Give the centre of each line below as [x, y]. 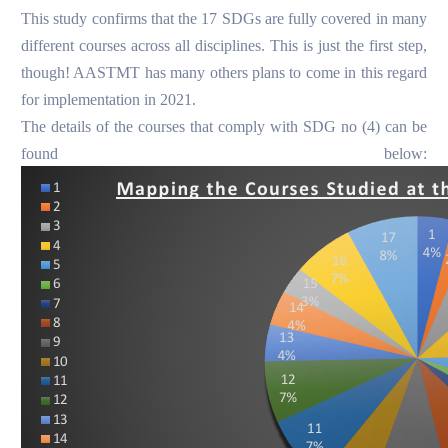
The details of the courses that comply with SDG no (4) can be [224, 127]
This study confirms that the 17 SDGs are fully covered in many [224, 19]
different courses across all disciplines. [145, 46]
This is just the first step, [348, 46]
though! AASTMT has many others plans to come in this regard [224, 73]
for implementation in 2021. [108, 100]
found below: [224, 154]
